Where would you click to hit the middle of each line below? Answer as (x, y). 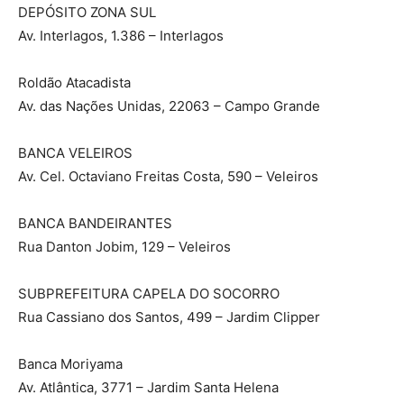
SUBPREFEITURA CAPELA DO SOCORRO (149, 294)
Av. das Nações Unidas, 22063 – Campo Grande (169, 106)
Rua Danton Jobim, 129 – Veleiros (124, 247)
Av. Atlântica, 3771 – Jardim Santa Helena (148, 388)
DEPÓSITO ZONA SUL (87, 13)
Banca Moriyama (70, 364)
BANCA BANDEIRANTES (95, 224)
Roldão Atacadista (74, 83)
